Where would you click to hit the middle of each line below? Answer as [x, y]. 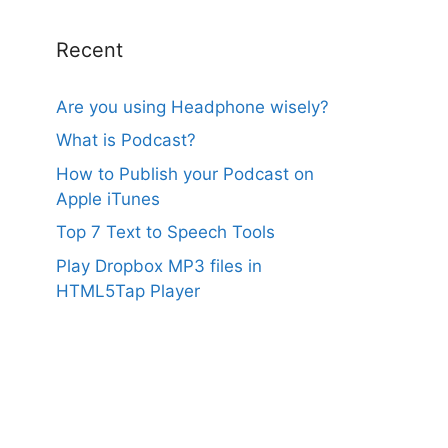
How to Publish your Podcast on [185, 173]
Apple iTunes [108, 198]
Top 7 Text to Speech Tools [165, 232]
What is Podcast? [126, 140]
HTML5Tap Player [128, 290]
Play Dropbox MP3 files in [159, 265]
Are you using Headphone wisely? [192, 106]
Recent [89, 49]
